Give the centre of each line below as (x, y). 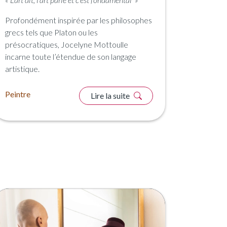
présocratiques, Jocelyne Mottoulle (67, 44)
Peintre (18, 94)
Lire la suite (111, 95)
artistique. (22, 68)
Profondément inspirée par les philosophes (79, 20)
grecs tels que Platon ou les (51, 32)
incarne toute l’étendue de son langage (71, 56)
